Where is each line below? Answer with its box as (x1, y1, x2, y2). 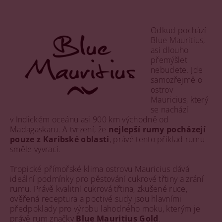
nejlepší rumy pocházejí (108, 124, 206, 135)
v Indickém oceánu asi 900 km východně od (10, 114, 169, 125)
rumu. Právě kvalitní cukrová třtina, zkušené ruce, (10, 183, 188, 194)
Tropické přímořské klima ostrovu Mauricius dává (10, 164, 190, 174)
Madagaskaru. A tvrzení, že (10, 124, 109, 135)
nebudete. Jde (151, 64, 203, 75)
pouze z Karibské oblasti (10, 134, 110, 145)
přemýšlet (151, 55, 187, 65)
